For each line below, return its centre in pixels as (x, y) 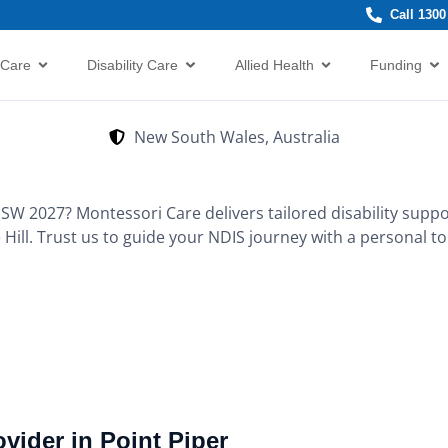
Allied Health (274, 64)
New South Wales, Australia (236, 137)
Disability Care (133, 64)
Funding (396, 64)
